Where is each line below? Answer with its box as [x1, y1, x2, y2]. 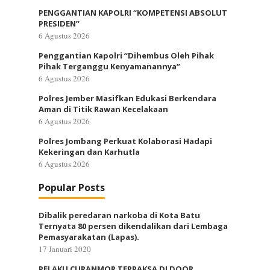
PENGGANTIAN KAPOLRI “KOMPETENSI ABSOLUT [39, 7, 227, 18]
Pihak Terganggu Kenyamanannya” [39, 61, 180, 72]
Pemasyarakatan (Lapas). [39, 231, 139, 242]
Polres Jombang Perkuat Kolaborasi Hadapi [39, 136, 212, 146]
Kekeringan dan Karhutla [39, 146, 140, 157]
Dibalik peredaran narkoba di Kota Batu [39, 210, 200, 221]
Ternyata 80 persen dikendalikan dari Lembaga [39, 221, 228, 231]
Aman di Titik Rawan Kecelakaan [39, 104, 168, 115]
